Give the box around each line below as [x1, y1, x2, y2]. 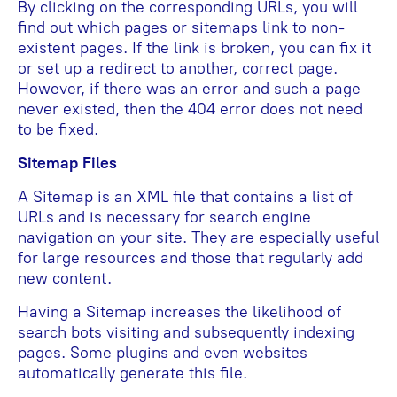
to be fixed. [18, 120, 98, 140]
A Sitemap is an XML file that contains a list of [18, 187, 353, 207]
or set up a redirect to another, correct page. [18, 58, 338, 79]
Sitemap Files [18, 153, 117, 174]
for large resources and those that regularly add [18, 248, 363, 269]
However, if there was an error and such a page [18, 79, 361, 99]
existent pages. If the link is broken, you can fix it [18, 38, 371, 58]
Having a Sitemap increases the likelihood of [18, 302, 341, 323]
